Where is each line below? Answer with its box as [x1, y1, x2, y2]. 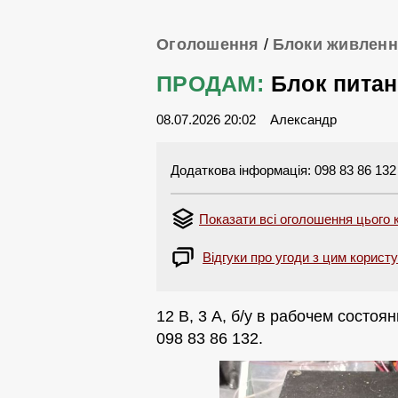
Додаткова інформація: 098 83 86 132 [171, 163, 396, 179]
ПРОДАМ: [156, 71, 264, 96]
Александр [270, 112, 340, 127]
